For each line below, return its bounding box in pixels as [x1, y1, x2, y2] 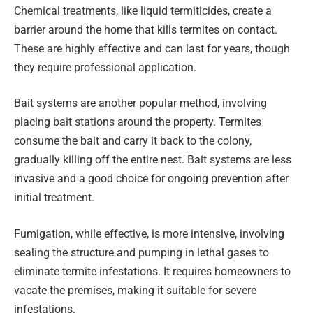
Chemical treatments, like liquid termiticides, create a [14, 3, 272, 17]
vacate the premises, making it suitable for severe [14, 283, 256, 297]
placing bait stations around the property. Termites [14, 115, 261, 129]
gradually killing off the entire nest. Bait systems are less [14, 153, 291, 167]
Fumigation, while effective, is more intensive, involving [14, 226, 284, 240]
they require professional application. [14, 60, 196, 74]
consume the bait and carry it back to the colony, [14, 134, 252, 148]
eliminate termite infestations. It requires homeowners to [14, 264, 291, 278]
